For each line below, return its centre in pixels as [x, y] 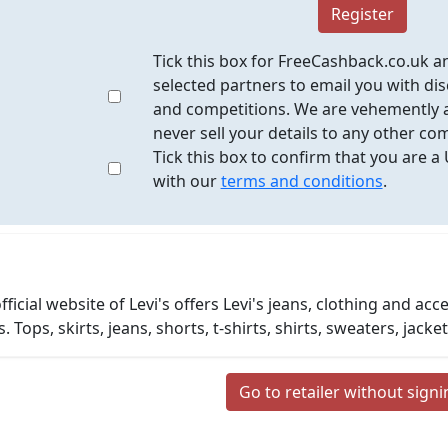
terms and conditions [301, 181]
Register [362, 14]
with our [186, 181]
